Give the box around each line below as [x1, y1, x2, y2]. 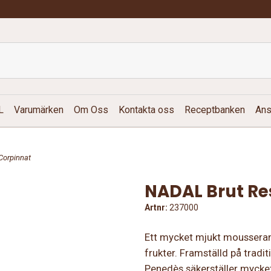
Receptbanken [184, 104, 245, 116]
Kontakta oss [119, 104, 174, 116]
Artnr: [145, 203, 168, 213]
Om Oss [74, 104, 108, 116]
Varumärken [14, 104, 64, 116]
